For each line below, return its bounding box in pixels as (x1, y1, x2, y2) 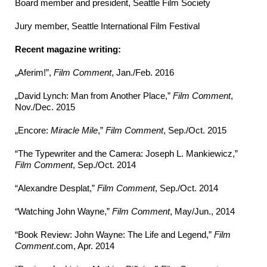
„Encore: (15, 125, 51, 136)
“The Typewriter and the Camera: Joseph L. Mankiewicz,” (15, 148, 238, 159)
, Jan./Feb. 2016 (111, 67, 174, 78)
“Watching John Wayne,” (15, 206, 112, 217)
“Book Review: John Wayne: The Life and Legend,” (15, 229, 214, 240)
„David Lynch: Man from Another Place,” (15, 91, 173, 101)
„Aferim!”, (15, 67, 54, 78)
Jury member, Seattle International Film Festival (15, 21, 200, 32)
